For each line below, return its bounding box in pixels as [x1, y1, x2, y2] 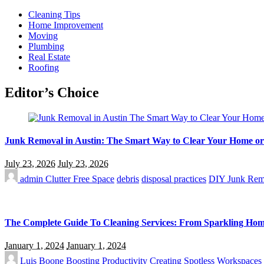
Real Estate [28, 52, 70, 62]
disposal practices [141, 174, 206, 184]
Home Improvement [28, 20, 103, 30]
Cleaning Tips [28, 9, 80, 19]
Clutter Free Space [45, 174, 114, 184]
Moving [28, 31, 58, 41]
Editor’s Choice [5, 84, 99, 100]
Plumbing [28, 41, 64, 51]
